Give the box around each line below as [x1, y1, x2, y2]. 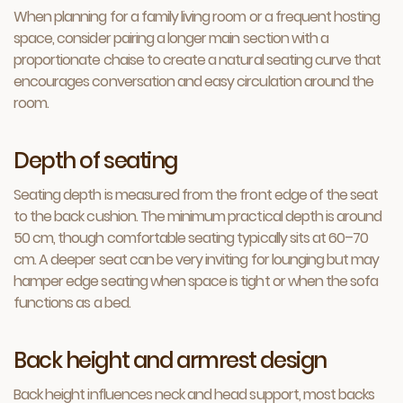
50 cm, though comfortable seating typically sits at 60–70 [13, 228, 369, 248]
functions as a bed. [13, 292, 130, 313]
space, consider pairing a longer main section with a [13, 28, 329, 49]
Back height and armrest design [13, 345, 327, 375]
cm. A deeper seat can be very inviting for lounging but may [13, 249, 380, 270]
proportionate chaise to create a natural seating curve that [13, 49, 381, 70]
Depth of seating [13, 146, 177, 175]
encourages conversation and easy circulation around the [13, 71, 374, 92]
